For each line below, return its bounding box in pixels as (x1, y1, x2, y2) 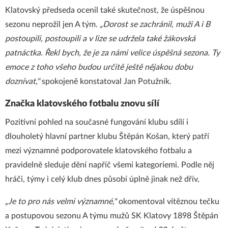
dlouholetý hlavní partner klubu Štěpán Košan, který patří (5, 132, 209, 140)
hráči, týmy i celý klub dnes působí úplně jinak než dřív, (5, 175, 199, 183)
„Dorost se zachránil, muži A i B (100, 20, 210, 28)
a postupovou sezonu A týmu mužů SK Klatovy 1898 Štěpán (5, 212, 218, 220)
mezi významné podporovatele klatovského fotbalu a (5, 147, 192, 155)
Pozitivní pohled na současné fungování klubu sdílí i (5, 118, 188, 126)
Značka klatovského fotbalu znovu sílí (5, 99, 159, 108)
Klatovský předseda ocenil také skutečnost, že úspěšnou (5, 6, 205, 14)
